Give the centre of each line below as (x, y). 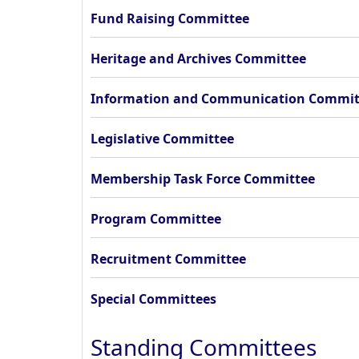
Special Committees (153, 299)
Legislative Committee (162, 139)
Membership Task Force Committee (203, 179)
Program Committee (156, 219)
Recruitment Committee (168, 259)
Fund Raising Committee (170, 18)
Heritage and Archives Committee (198, 58)
